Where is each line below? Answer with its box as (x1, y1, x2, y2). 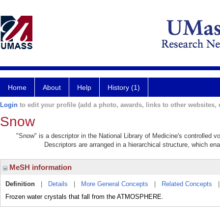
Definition (5, 180, 35, 188)
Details (48, 180, 68, 188)
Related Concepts (162, 180, 212, 188)
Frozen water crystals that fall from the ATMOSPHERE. (5, 193, 164, 200)
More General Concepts (81, 180, 148, 188)
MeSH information (7, 163, 72, 171)
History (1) (108, 83, 140, 91)
